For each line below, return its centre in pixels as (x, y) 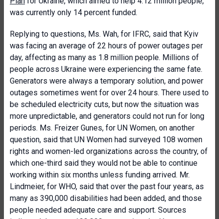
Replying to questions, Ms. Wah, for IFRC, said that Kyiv (104, 34)
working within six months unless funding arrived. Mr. (100, 175)
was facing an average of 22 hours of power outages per (106, 46)
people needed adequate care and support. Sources (98, 210)
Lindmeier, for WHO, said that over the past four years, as (107, 186)
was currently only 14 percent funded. (74, 12)
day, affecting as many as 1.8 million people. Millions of (104, 57)
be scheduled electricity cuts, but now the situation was (104, 104)
